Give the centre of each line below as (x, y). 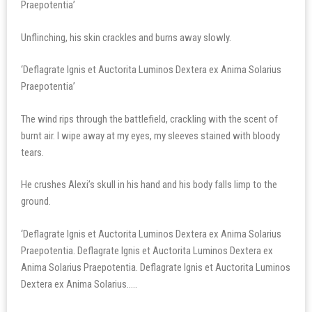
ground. (36, 201)
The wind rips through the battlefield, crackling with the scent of (149, 119)
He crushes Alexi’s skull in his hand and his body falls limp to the (149, 185)
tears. (32, 152)
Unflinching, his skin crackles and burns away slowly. (126, 37)
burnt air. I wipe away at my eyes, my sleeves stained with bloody (150, 135)
